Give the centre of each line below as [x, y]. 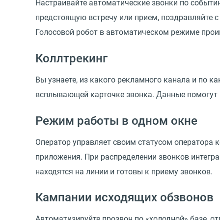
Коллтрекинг [71, 59]
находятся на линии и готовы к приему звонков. [124, 171]
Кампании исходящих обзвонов [124, 198]
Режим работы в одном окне [116, 121]
